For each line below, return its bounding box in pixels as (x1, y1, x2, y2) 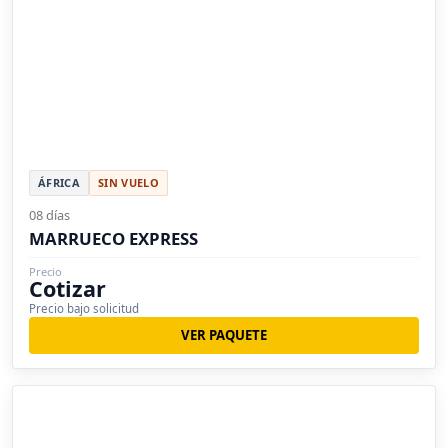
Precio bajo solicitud (29, 301, 139, 317)
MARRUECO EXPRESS (29, 227, 198, 251)
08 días (29, 206, 70, 225)
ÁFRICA (38, 175, 80, 191)
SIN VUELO (97, 175, 159, 191)
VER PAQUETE (181, 326, 267, 345)
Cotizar (29, 274, 106, 304)
